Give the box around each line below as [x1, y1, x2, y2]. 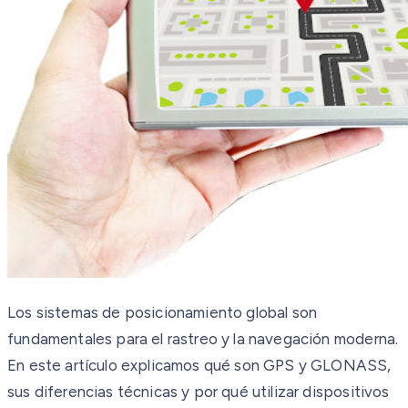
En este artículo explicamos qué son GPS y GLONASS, [7, 355, 392, 374]
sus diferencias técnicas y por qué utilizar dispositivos [7, 382, 390, 401]
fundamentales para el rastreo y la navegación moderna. [7, 329, 399, 348]
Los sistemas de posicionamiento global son [7, 302, 318, 321]
